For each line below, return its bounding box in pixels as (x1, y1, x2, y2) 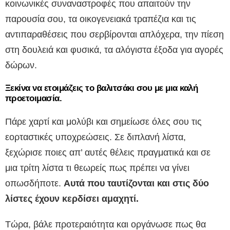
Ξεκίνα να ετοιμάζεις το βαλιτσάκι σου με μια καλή (5, 83, 198, 93)
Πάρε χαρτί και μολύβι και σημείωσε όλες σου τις (5, 117, 202, 127)
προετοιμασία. (5, 93, 62, 104)
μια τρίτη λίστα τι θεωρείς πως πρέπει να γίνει (5, 163, 189, 174)
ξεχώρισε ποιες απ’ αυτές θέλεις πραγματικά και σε (5, 147, 210, 158)
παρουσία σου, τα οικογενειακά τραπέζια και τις (5, 14, 196, 25)
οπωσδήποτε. (5, 178, 64, 189)
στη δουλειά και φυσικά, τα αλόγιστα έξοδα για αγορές (5, 45, 223, 55)
